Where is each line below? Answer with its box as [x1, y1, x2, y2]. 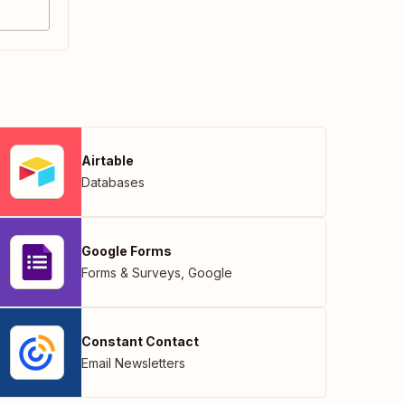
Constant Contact [81, 333, 199, 349]
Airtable [81, 152, 134, 168]
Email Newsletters [81, 354, 185, 371]
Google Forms [81, 242, 172, 259]
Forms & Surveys [81, 264, 181, 280]
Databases [81, 174, 145, 190]
